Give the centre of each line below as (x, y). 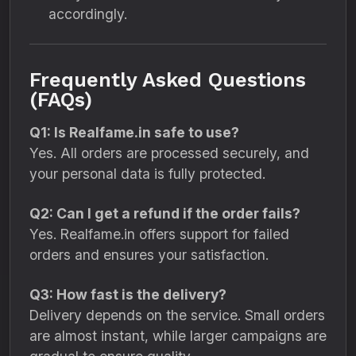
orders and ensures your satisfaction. (149, 255)
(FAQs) (61, 100)
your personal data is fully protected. (147, 174)
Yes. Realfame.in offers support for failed (159, 234)
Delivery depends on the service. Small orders (177, 315)
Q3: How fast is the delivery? (128, 294)
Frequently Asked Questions (168, 80)
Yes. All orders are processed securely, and (169, 153)
